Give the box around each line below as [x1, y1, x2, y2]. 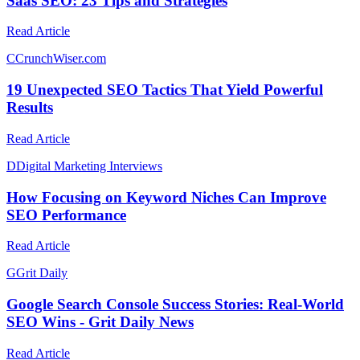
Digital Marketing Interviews [16, 158, 162, 173]
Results [6, 99, 53, 117]
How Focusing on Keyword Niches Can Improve [6, 188, 326, 206]
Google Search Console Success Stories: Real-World [6, 295, 344, 313]
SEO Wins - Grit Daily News [6, 313, 194, 330]
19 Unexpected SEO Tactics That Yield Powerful [6, 81, 323, 99]
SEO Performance [6, 206, 126, 223]
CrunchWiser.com [15, 51, 106, 66]
